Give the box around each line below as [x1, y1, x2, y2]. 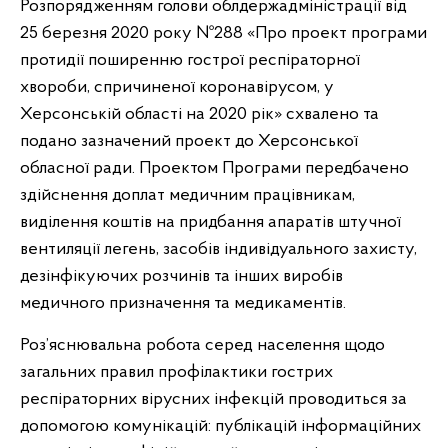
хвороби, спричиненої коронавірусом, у [20, 78, 334, 97]
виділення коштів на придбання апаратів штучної [20, 213, 401, 232]
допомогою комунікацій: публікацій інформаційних [20, 417, 421, 436]
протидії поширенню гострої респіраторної [20, 51, 360, 70]
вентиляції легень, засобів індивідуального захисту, [20, 240, 417, 259]
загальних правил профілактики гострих [20, 363, 333, 382]
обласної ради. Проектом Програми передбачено [20, 159, 409, 178]
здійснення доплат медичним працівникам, [20, 186, 355, 205]
